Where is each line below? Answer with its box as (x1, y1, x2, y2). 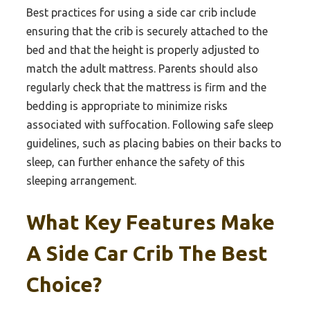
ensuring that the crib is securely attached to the (26, 24, 268, 37)
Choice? (26, 273, 102, 297)
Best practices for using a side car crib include (26, 6, 256, 19)
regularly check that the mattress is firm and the (26, 80, 266, 93)
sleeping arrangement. (26, 174, 136, 187)
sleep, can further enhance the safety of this (26, 155, 245, 168)
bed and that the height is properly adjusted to (26, 43, 259, 56)
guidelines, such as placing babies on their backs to (26, 136, 282, 149)
